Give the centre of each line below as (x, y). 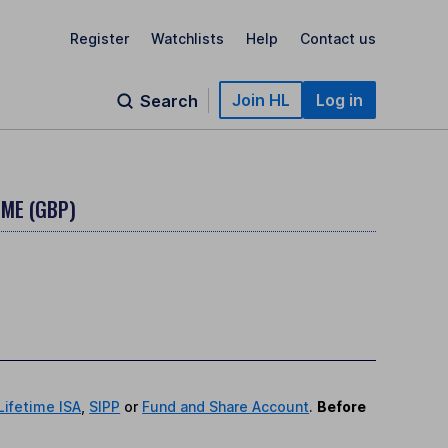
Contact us (338, 38)
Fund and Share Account (226, 406)
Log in (339, 100)
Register (99, 38)
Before (342, 406)
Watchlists (187, 38)
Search (169, 101)
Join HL (261, 100)
